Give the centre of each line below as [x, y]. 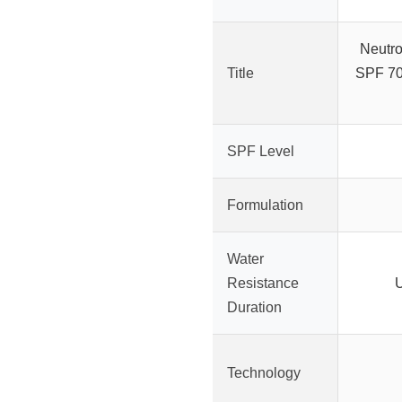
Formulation [265, 205]
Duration [254, 308]
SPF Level [261, 152]
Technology [264, 373]
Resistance [263, 284]
